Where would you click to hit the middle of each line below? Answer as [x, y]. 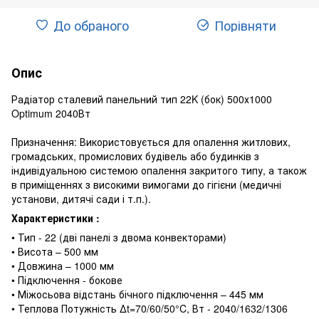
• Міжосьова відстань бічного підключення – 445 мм [137, 294]
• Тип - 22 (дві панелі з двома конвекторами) [119, 237]
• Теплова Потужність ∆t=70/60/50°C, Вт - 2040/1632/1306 [150, 308]
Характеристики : [56, 218]
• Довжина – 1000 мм [63, 265]
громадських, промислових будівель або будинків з [135, 156]
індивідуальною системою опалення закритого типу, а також [159, 170]
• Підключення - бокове [67, 279]
